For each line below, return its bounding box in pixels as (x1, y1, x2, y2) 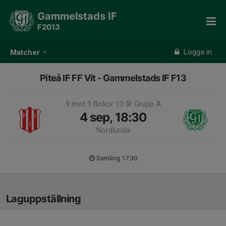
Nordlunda (96, 126, 130, 135)
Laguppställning (6, 193, 81, 205)
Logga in (182, 47, 212, 56)
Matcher (10, 48, 40, 58)
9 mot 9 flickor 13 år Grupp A (65, 99, 161, 108)
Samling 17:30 (96, 154, 137, 162)
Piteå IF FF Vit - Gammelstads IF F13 (39, 73, 187, 83)
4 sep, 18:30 (79, 110, 147, 125)
